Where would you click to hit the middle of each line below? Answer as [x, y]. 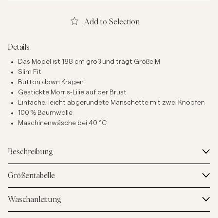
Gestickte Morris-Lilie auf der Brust [72, 93]
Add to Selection [124, 22]
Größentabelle [31, 176]
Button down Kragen [51, 82]
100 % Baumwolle [45, 113]
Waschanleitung [35, 200]
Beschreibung [31, 152]
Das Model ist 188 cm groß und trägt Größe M [89, 62]
